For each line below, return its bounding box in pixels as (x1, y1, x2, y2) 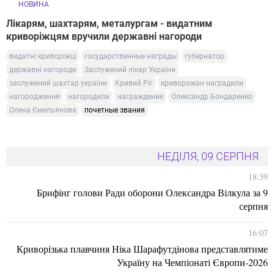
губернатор (185, 51, 224, 61)
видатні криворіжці (9, 51, 76, 61)
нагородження (9, 92, 60, 101)
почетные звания (84, 105, 145, 114)
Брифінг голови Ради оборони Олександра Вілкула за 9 (37, 185, 268, 199)
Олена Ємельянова (9, 105, 76, 114)
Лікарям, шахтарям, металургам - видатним (6, 17, 212, 29)
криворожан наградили (161, 78, 243, 87)
